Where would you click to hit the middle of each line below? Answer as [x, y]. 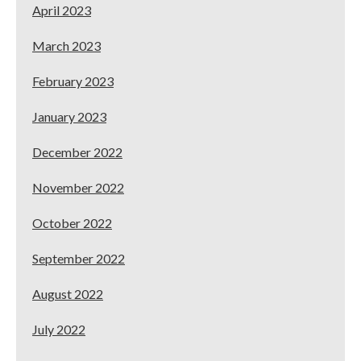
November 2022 [78, 187]
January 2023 [69, 116]
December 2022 [77, 151]
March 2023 [66, 45]
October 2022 [72, 222]
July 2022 [59, 329]
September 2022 [79, 258]
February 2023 [73, 81]
